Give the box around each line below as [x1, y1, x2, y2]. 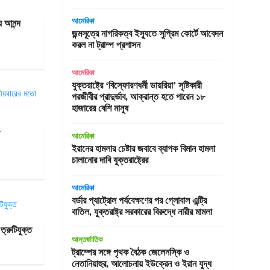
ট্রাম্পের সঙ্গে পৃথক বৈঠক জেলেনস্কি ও [71, 247, 189, 257]
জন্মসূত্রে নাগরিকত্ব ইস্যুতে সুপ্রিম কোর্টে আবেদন [71, 28, 223, 39]
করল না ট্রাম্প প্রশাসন [71, 40, 140, 50]
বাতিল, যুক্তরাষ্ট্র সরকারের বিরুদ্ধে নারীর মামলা [71, 207, 212, 217]
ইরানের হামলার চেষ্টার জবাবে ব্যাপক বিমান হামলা [71, 143, 215, 154]
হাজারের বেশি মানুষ [71, 103, 128, 113]
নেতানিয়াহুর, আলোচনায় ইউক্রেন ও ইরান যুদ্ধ [71, 259, 212, 269]
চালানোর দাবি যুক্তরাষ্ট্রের [71, 155, 148, 165]
